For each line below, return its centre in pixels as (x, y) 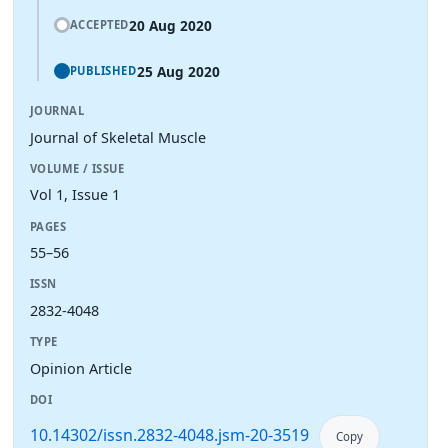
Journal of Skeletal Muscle (118, 137)
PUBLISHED (103, 70)
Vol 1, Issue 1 (75, 195)
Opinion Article (81, 368)
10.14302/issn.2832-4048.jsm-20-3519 (169, 434)
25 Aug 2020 (178, 71)
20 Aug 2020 (170, 25)
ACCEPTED (99, 24)
